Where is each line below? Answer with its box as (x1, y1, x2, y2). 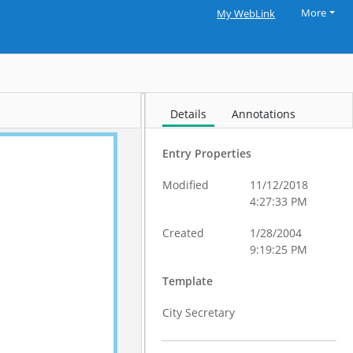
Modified (162, 177, 210, 192)
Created (162, 225, 205, 240)
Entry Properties (162, 146, 252, 161)
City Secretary (162, 305, 236, 320)
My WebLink (217, 7, 276, 20)
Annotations (232, 106, 296, 121)
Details (170, 106, 207, 121)
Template (162, 273, 214, 288)
